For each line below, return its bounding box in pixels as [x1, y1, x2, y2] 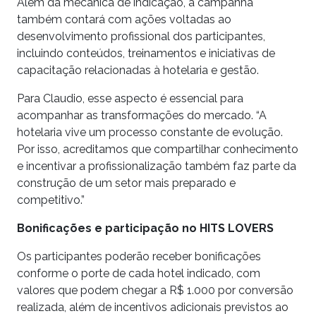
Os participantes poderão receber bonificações [17, 249, 261, 263]
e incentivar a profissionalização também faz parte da [17, 159, 296, 173]
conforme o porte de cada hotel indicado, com [17, 266, 260, 280]
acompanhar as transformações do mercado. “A [17, 108, 267, 122]
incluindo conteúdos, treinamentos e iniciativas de [17, 46, 275, 60]
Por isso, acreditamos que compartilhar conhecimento [17, 142, 298, 156]
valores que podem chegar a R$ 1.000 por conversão [17, 283, 293, 297]
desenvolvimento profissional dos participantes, [17, 29, 265, 43]
